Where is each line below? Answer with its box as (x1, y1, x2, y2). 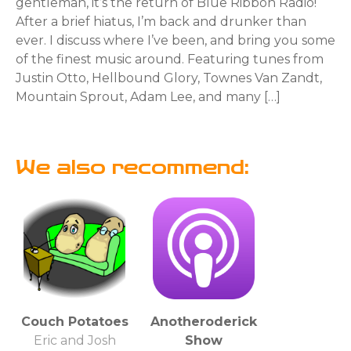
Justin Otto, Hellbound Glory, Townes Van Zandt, (16, 70, 322, 85)
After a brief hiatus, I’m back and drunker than (16, 13, 306, 29)
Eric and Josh (33, 332, 116, 348)
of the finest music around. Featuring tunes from (16, 51, 324, 67)
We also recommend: (16, 156, 249, 179)
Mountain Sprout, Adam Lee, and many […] (16, 89, 280, 104)
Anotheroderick (150, 313, 257, 329)
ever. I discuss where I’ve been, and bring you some (16, 32, 335, 48)
